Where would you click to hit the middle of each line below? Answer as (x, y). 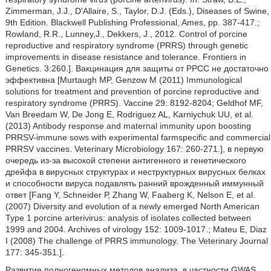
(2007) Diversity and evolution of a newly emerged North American (132, 206)
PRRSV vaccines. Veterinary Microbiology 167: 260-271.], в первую (134, 149)
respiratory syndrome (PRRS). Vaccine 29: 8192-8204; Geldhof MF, (134, 103)
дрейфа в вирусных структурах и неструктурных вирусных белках (135, 172)
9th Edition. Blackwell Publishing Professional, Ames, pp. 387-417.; (132, 22)
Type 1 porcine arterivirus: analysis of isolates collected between (128, 218)
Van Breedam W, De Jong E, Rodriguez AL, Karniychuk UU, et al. (129, 114)
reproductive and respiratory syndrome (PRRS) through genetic (126, 45)
